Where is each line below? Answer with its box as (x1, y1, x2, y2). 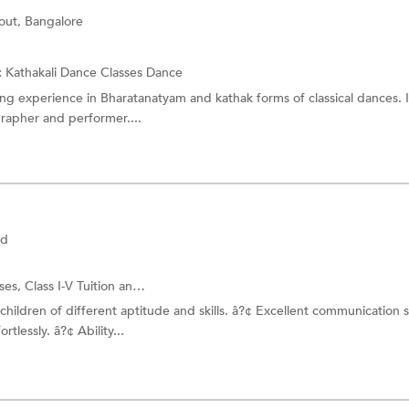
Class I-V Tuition (25, 277, 119, 295)
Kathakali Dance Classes (5, 64, 146, 81)
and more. (119, 277, 132, 295)
